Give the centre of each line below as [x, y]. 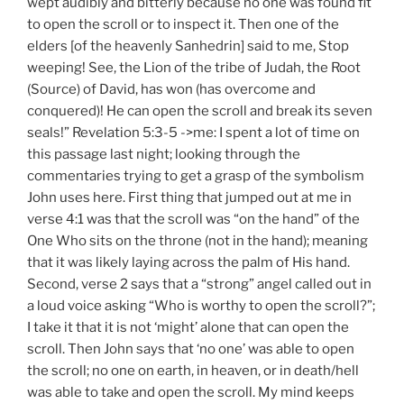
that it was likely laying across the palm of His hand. [188, 263]
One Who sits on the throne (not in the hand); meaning [197, 241]
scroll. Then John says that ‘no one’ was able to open [191, 349]
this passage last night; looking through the [164, 155]
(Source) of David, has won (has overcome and [171, 90]
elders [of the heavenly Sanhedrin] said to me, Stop [188, 46]
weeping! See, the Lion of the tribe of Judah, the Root [194, 68]
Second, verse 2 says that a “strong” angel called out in [199, 285]
